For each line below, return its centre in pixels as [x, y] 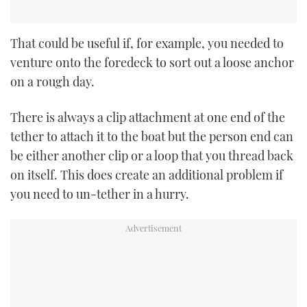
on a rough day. [52, 82]
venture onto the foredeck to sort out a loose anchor [152, 63]
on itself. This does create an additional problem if [147, 174]
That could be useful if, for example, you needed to [147, 44]
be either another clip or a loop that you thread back [152, 155]
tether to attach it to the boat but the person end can [152, 136]
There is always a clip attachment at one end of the [148, 117]
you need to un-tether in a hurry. [100, 194]
